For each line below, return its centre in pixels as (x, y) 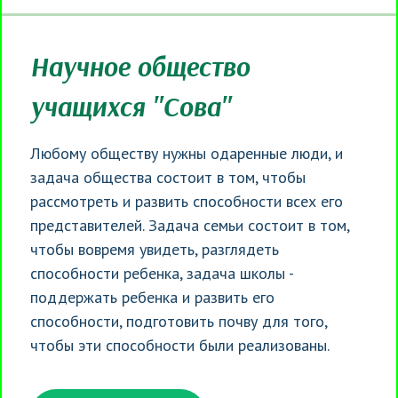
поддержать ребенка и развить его (152, 298)
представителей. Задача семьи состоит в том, (190, 226)
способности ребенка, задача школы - (162, 274)
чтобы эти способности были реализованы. (180, 346)
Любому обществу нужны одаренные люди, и (187, 154)
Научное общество (140, 67)
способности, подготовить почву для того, (179, 322)
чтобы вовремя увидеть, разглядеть (155, 250)
